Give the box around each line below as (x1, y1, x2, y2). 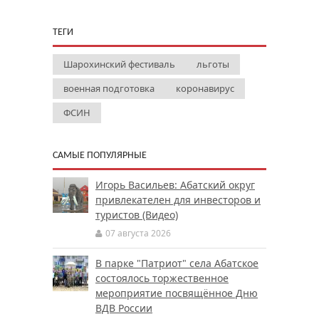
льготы (197, 57, 229, 70)
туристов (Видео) (95, 207, 178, 221)
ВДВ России (95, 300, 152, 315)
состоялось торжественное (95, 271, 229, 285)
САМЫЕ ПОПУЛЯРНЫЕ (53, 150, 147, 161)
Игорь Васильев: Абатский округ (95, 177, 255, 192)
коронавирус (176, 81, 234, 95)
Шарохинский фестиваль (63, 57, 175, 70)
